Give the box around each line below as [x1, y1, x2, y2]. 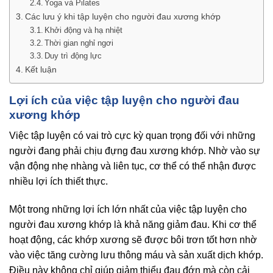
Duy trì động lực [44, 51, 102, 60]
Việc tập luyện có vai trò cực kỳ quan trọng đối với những [9, 130, 255, 141]
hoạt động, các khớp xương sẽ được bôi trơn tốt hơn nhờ [9, 235, 257, 246]
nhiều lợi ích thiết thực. [9, 176, 108, 187]
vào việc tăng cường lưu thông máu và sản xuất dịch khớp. [9, 250, 263, 261]
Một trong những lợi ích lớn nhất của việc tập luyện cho [9, 204, 247, 215]
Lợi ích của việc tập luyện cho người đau [9, 93, 239, 107]
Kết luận [24, 64, 57, 74]
